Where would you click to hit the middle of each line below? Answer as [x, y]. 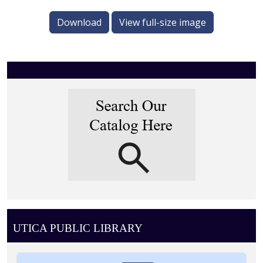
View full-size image [163, 23]
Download [79, 23]
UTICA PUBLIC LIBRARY [77, 228]
